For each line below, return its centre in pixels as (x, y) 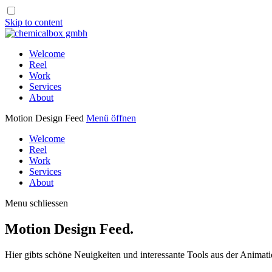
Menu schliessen (36, 203)
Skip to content (34, 22)
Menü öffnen (111, 118)
